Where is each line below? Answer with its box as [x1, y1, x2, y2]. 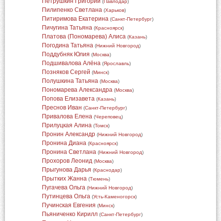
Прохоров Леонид [41, 157, 92, 164]
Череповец [95, 114, 121, 119]
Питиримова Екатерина [41, 15, 109, 22]
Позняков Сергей [41, 69, 90, 75]
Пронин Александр [41, 131, 95, 138]
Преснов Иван [41, 104, 82, 111]
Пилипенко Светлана [41, 6, 102, 13]
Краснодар [94, 167, 120, 173]
